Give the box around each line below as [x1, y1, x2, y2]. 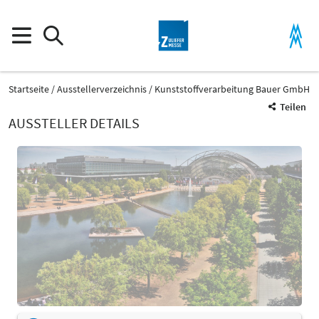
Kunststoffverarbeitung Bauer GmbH [155, 82, 310, 95]
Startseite [9, 82, 49, 95]
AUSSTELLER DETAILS [9, 114, 140, 132]
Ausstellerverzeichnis [57, 82, 147, 95]
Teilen [280, 100, 306, 113]
